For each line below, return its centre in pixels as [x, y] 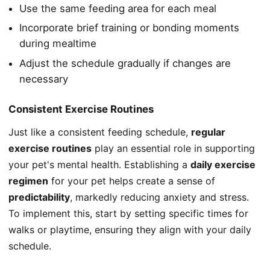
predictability [39, 197]
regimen [28, 181]
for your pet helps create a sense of [132, 181]
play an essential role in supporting [173, 148]
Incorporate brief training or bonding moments [129, 28]
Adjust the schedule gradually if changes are [125, 63]
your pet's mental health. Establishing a [99, 164]
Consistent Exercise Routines [81, 109]
